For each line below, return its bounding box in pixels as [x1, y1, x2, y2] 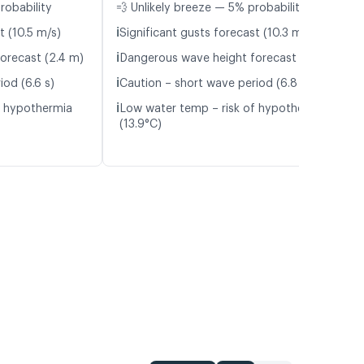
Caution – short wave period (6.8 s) [119, 78, 310, 90]
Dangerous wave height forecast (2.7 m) [119, 53, 338, 65]
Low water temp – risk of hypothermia [119, 103, 327, 115]
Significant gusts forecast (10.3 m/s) [119, 28, 316, 40]
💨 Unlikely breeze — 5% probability [116, 2, 306, 15]
